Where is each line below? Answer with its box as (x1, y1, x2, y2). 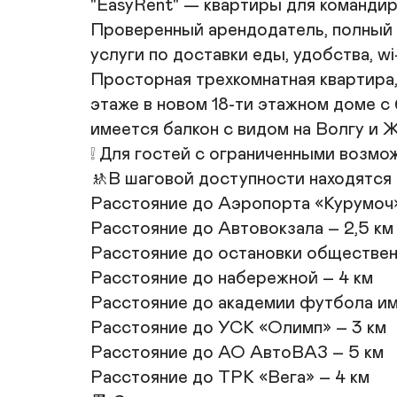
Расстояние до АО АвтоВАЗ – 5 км (90, 344, 384, 362)
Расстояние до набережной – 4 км (90, 269, 373, 287)
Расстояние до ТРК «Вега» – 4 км (90, 369, 370, 386)
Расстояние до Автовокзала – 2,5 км (90, 220, 393, 237)
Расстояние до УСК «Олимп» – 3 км (90, 319, 386, 337)
